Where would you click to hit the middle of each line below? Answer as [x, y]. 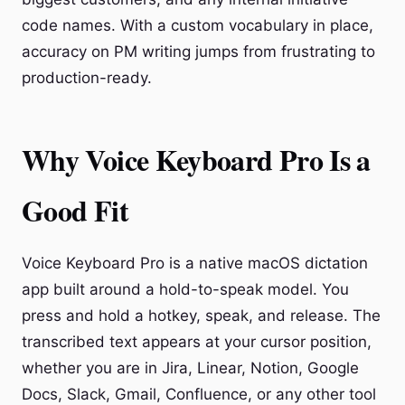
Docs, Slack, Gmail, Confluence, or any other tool [199, 394]
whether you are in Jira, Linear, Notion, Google [190, 368]
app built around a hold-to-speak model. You [185, 289]
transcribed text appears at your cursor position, [197, 342]
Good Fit [75, 210]
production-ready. [87, 78]
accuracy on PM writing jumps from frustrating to [198, 52]
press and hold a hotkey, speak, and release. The [201, 316]
